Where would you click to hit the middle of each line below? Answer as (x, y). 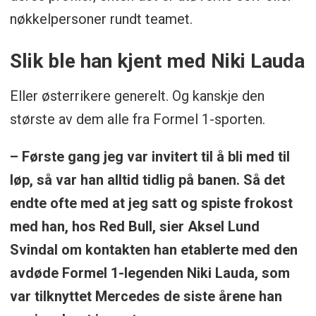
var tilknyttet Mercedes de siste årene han (146, 296)
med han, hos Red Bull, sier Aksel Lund (134, 226)
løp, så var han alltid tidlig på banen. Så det (147, 180)
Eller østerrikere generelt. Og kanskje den (137, 96)
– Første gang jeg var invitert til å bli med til (150, 157)
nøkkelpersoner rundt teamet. (101, 19)
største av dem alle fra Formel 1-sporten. (137, 120)
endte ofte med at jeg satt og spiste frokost (151, 203)
